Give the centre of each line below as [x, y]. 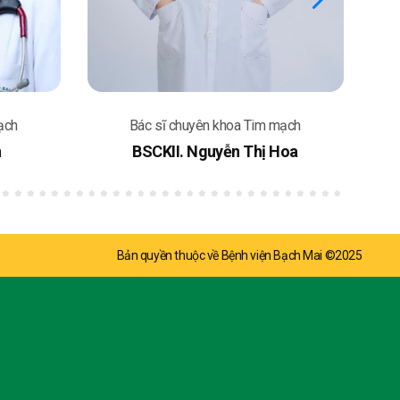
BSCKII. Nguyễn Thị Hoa [215, 151]
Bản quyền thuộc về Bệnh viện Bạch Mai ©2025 [239, 256]
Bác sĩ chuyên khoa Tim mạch [215, 125]
